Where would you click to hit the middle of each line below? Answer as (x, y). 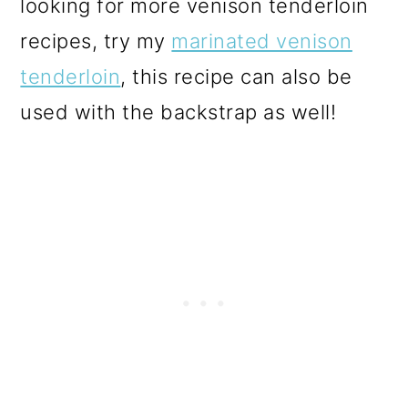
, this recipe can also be (236, 76)
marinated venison (262, 41)
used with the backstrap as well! (181, 112)
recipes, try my (96, 41)
